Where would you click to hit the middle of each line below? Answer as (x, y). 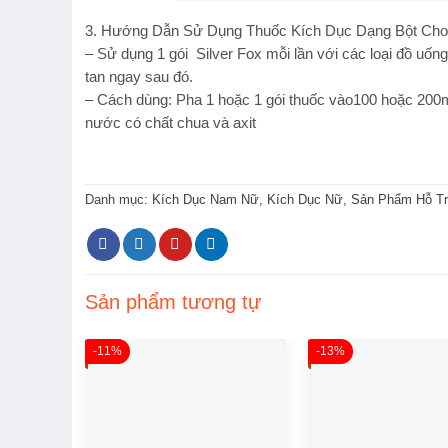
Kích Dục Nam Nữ (205, 199)
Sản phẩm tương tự (173, 301)
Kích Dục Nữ (305, 199)
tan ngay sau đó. (139, 77)
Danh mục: (118, 199)
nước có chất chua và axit (170, 123)
